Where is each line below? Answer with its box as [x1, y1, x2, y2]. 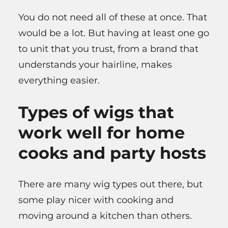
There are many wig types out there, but [18, 179, 203, 190]
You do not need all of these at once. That [18, 11, 207, 23]
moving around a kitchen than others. [18, 210, 192, 222]
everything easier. [18, 74, 100, 86]
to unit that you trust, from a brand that [18, 43, 198, 54]
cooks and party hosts [18, 142, 206, 163]
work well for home [18, 122, 185, 142]
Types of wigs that [18, 102, 174, 122]
